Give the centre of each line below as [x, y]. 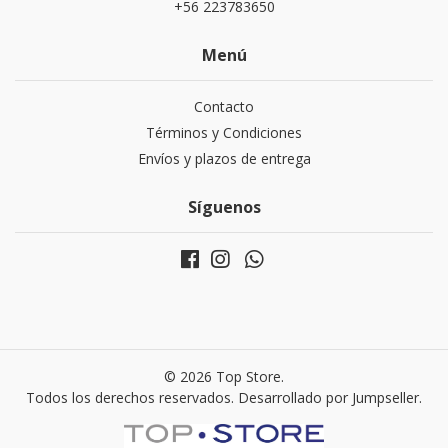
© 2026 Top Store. [224, 377]
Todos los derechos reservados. [132, 398]
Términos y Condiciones [224, 133]
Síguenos [224, 207]
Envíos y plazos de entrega [224, 159]
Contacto [224, 107]
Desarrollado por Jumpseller [328, 398]
